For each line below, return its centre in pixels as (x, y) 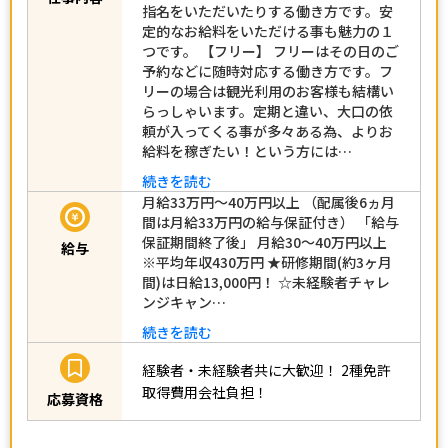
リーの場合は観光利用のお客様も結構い (268, 90)
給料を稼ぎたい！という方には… (247, 150)
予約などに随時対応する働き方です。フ (267, 70)
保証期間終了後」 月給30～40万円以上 (264, 241)
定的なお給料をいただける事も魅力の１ (268, 30)
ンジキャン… (184, 301)
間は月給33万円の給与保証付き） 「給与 (270, 221)
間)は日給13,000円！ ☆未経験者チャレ (266, 281)
